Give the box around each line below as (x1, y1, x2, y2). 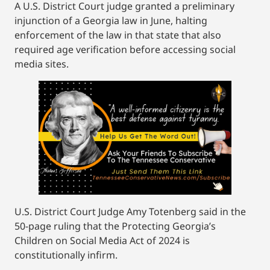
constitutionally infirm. (14, 248, 118, 262)
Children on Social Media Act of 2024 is (14, 233, 190, 247)
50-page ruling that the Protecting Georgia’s (14, 219, 216, 233)
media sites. (14, 57, 71, 71)
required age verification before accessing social (14, 42, 236, 56)
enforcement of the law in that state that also (14, 28, 221, 42)
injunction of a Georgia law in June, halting (14, 13, 207, 27)
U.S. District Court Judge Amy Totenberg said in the (14, 204, 246, 218)
